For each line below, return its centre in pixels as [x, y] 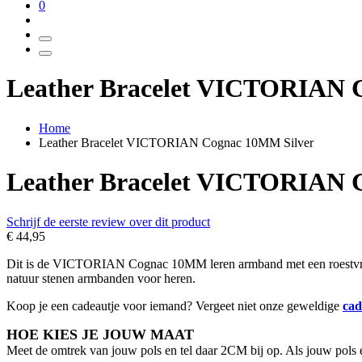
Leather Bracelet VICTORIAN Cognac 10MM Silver [176, 142]
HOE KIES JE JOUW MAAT [100, 334]
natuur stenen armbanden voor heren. [101, 278]
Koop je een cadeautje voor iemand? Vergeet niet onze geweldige [175, 305]
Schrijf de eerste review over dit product [108, 221]
